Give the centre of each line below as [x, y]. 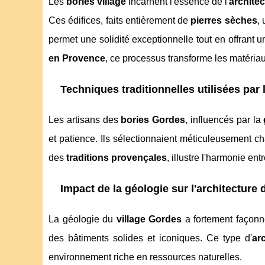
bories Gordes [153, 120]
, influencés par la [224, 120]
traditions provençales [117, 158]
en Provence [77, 59]
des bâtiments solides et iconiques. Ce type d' [150, 238]
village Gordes [149, 219]
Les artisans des [85, 120]
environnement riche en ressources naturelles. [145, 257]
